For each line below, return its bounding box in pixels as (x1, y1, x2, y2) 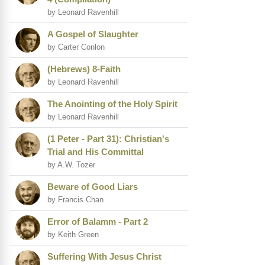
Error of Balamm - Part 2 (47, 216, 148, 227)
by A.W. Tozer (47, 160, 95, 170)
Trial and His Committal (47, 147, 144, 157)
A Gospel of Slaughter (47, 29, 138, 40)
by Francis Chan (47, 195, 104, 205)
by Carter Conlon (47, 43, 105, 52)
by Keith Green (47, 230, 99, 240)
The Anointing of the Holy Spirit (47, 99, 177, 109)
